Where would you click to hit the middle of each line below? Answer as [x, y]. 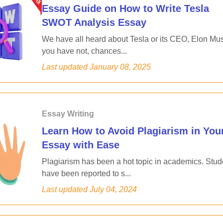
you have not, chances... [84, 51]
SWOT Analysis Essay [94, 22]
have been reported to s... [86, 173]
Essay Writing [68, 114]
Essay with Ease [81, 145]
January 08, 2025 [120, 67]
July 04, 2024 [113, 189]
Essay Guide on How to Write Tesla [125, 8]
